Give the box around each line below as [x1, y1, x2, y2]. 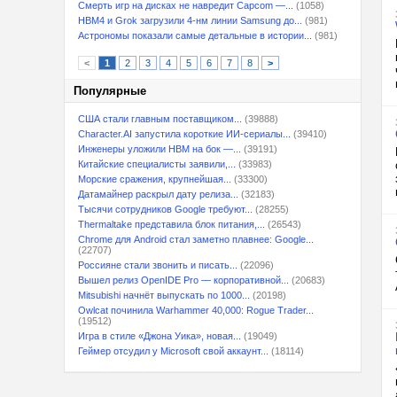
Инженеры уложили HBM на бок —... [78, 144, 241, 154]
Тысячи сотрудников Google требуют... [78, 204, 253, 214]
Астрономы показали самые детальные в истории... [78, 30, 312, 41]
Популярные [74, 84, 146, 97]
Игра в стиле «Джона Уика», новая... [78, 331, 241, 341]
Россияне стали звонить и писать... [78, 260, 237, 270]
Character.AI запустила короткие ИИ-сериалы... [78, 128, 291, 139]
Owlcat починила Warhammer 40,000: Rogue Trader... [78, 305, 314, 315]
